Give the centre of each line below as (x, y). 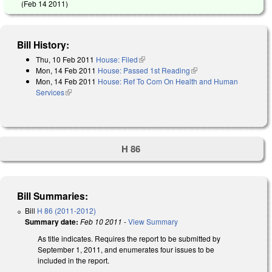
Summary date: (52, 222)
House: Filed (117, 59)
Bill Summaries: (53, 196)
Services (50, 92)
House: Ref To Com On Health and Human (168, 81)
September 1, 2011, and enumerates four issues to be (126, 250)
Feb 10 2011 (101, 222)
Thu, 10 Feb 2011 (65, 59)
